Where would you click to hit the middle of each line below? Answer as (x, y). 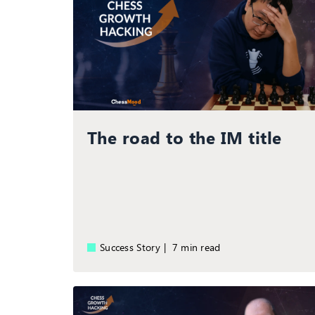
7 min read (199, 247)
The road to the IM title (185, 137)
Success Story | (136, 247)
